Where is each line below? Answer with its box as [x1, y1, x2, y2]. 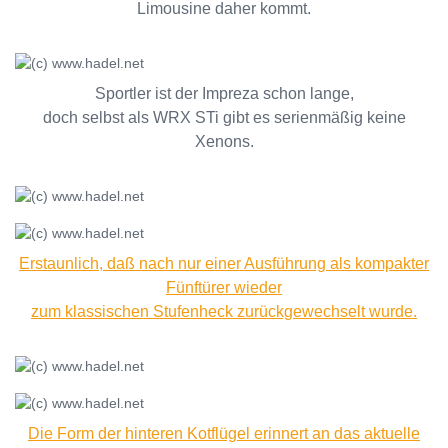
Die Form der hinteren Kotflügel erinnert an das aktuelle [28, 425, 420, 442]
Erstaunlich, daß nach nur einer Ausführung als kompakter [19, 255, 429, 272]
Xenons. [194, 133, 254, 150]
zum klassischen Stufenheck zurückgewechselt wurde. [31, 303, 417, 320]
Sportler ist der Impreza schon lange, [94, 85, 354, 102]
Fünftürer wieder [166, 279, 282, 296]
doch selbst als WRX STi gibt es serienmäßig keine [42, 109, 406, 126]
